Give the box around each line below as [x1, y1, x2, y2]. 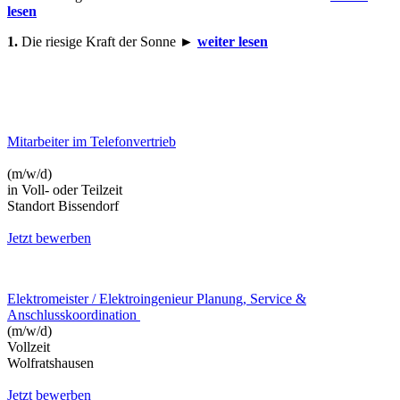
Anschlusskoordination [7, 307, 140, 323]
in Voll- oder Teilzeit [7, 182, 122, 198]
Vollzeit [7, 339, 50, 355]
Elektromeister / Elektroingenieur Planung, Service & [7, 291, 306, 307]
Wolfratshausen [7, 355, 94, 371]
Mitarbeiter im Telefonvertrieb [7, 134, 176, 150]
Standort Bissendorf [7, 198, 119, 214]
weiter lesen [197, 33, 268, 49]
